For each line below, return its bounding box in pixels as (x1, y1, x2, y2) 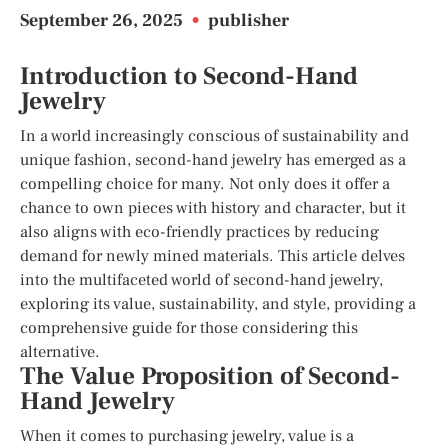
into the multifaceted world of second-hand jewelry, (20, 269, 383, 290)
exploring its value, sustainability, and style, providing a (20, 293, 416, 314)
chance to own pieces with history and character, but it (20, 197, 406, 218)
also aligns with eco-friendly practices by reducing (20, 221, 379, 242)
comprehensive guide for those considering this (20, 317, 358, 338)
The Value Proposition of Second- (20, 360, 400, 392)
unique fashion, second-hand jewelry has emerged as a (20, 149, 406, 170)
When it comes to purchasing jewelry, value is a (20, 425, 354, 446)
